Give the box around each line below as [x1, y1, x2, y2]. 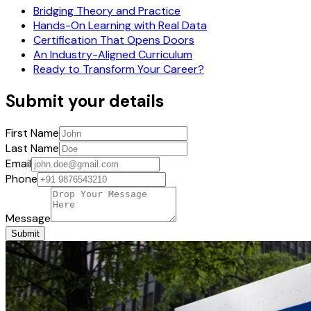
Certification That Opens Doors [33, 33, 194, 48]
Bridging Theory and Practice [33, 3, 180, 19]
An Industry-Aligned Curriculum [33, 47, 192, 62]
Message [6, 211, 51, 226]
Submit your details [6, 90, 164, 112]
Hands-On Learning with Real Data [33, 18, 207, 33]
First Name [6, 126, 59, 141]
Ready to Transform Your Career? [33, 62, 204, 77]
